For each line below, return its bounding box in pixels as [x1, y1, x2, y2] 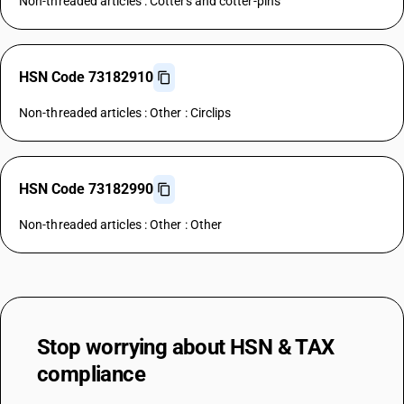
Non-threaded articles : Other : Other [19, 217, 223, 232]
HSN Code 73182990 [19, 180, 153, 197]
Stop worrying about [37, 335, 230, 360]
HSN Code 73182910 [19, 69, 153, 86]
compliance [37, 362, 146, 387]
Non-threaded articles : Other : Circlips [19, 106, 232, 120]
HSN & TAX [230, 335, 335, 360]
